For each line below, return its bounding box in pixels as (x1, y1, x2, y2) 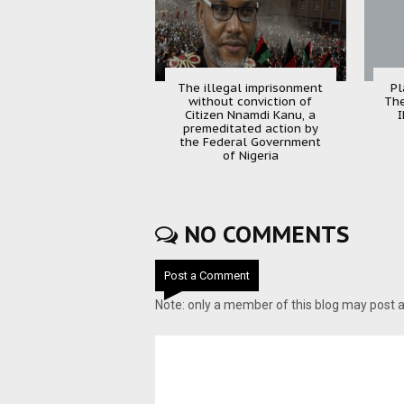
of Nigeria (222, 147, 279, 163)
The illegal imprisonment (178, 79, 324, 96)
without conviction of (188, 93, 313, 109)
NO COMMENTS (178, 219, 349, 249)
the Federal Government (179, 133, 322, 150)
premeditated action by (182, 120, 318, 136)
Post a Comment (164, 268, 250, 282)
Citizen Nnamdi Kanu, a (185, 106, 317, 123)
